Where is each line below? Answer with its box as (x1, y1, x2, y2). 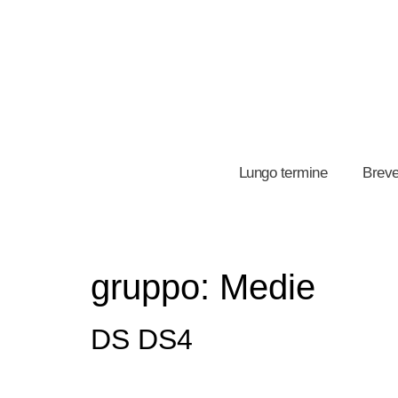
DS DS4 (91, 323, 193, 355)
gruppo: (91, 267, 219, 306)
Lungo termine (238, 164, 328, 181)
